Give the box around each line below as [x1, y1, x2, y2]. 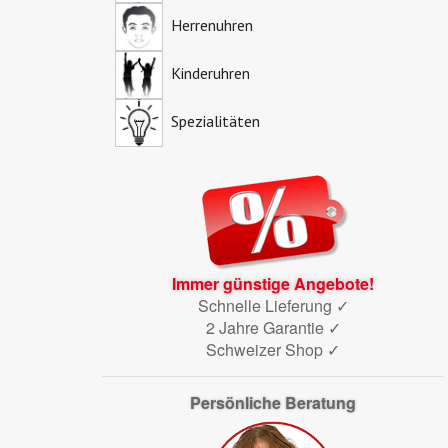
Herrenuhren [166, 14, 253, 35]
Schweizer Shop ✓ [206, 337, 340, 361]
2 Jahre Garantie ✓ [205, 315, 341, 339]
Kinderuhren [166, 62, 250, 83]
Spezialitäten [166, 110, 260, 131]
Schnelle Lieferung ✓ [197, 293, 349, 317]
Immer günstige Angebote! [172, 271, 374, 295]
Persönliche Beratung [190, 390, 356, 414]
